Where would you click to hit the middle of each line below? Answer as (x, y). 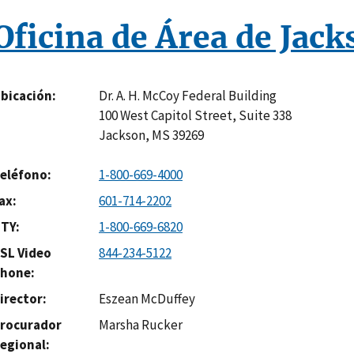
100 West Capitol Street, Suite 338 (195, 115)
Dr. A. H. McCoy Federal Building (188, 95)
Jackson (122, 135)
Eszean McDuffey (147, 299)
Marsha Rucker (141, 325)
